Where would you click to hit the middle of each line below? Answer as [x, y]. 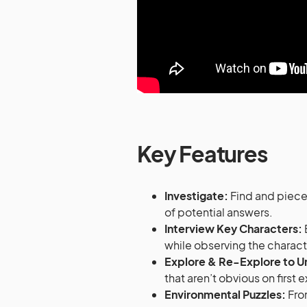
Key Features [202, 153]
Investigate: [196, 195]
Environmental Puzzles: [225, 294]
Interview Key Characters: [234, 228]
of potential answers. [220, 212]
